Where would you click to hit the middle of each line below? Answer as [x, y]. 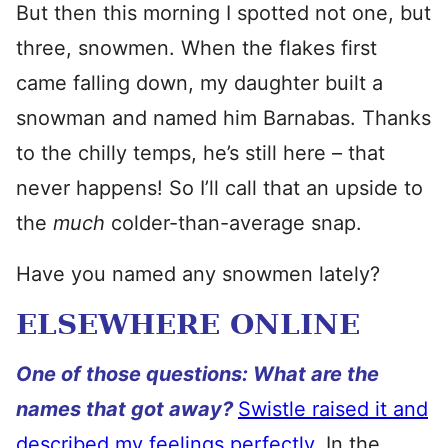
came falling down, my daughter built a [199, 83]
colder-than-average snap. [236, 223]
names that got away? [124, 409]
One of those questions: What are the [197, 374]
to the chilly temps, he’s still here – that [200, 153]
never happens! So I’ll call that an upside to [219, 188]
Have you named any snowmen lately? [198, 274]
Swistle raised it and [333, 409]
